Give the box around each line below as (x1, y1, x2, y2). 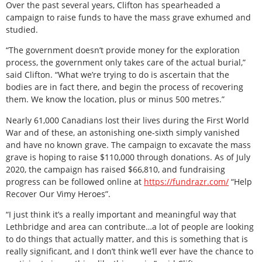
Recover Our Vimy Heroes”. (6, 188, 111, 199)
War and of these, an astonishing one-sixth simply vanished (6, 126, 240, 138)
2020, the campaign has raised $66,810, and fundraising (6, 163, 225, 175)
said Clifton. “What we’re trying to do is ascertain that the (6, 69, 229, 81)
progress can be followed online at (6, 175, 144, 187)
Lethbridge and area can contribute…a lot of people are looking (6, 221, 254, 233)
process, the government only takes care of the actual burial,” (6, 57, 246, 68)
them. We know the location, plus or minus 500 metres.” (6, 94, 225, 105)
